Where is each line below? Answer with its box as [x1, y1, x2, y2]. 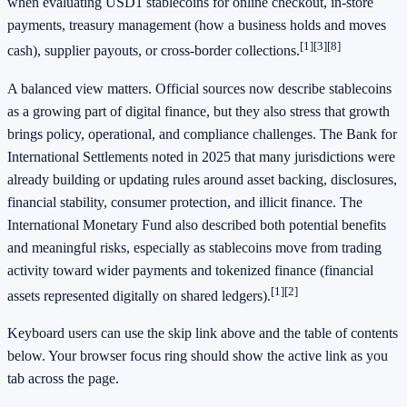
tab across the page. [7, 370, 119, 386]
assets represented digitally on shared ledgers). [7, 287, 271, 303]
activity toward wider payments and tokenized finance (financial [7, 262, 373, 278]
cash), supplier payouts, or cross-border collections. [7, 43, 300, 59]
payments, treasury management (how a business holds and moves [7, 17, 386, 34]
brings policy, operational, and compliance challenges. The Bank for [7, 125, 397, 142]
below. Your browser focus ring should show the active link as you [7, 347, 388, 363]
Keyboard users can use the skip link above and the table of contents [7, 324, 398, 341]
